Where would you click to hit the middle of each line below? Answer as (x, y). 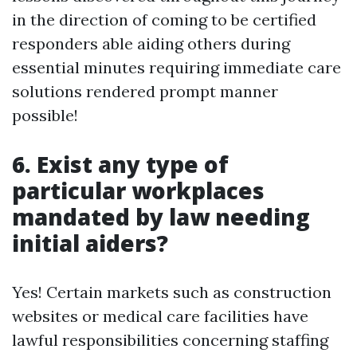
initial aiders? (90, 243)
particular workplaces (138, 190)
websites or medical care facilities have (160, 316)
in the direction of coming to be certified (164, 20)
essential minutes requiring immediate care (177, 67)
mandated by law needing (161, 217)
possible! (45, 115)
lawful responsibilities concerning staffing (170, 340)
